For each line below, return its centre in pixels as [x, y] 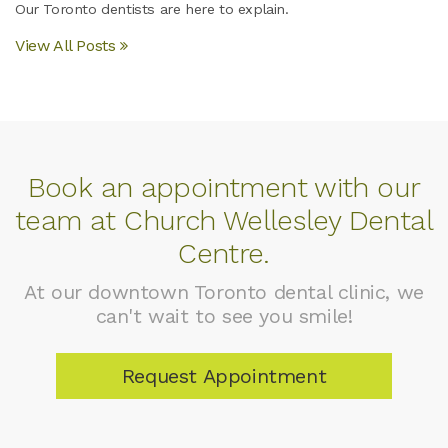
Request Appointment [224, 375]
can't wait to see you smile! [224, 315]
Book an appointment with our [224, 187]
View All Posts [65, 45]
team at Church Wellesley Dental [224, 220]
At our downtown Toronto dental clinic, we [224, 291]
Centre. [224, 253]
